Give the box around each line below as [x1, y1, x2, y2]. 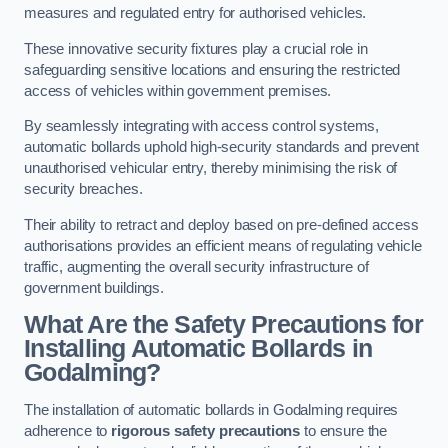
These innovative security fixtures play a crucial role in [24, 40, 368, 57]
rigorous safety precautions [111, 422, 301, 439]
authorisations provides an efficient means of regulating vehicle [24, 237, 422, 254]
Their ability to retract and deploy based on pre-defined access [24, 216, 419, 233]
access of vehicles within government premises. [24, 82, 332, 99]
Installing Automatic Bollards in [24, 335, 373, 363]
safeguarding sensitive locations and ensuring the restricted [24, 61, 401, 78]
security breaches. [24, 181, 143, 198]
